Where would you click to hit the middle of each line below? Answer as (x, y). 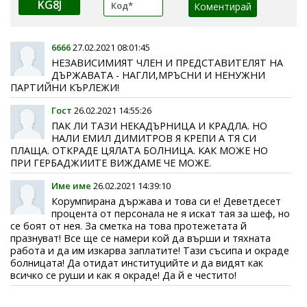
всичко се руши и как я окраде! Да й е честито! (123, 275)
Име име (71, 185)
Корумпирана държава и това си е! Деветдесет (166, 201)
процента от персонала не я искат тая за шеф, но (171, 213)
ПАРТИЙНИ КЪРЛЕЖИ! (65, 87)
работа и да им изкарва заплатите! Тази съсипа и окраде (150, 250)
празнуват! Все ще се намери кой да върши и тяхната (140, 238)
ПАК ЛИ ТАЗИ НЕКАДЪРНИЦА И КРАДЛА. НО (159, 125)
